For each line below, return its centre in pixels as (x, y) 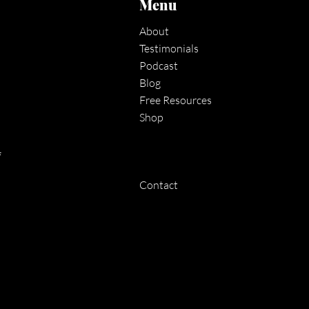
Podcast (159, 65)
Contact (159, 185)
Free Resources (176, 100)
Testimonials (169, 48)
